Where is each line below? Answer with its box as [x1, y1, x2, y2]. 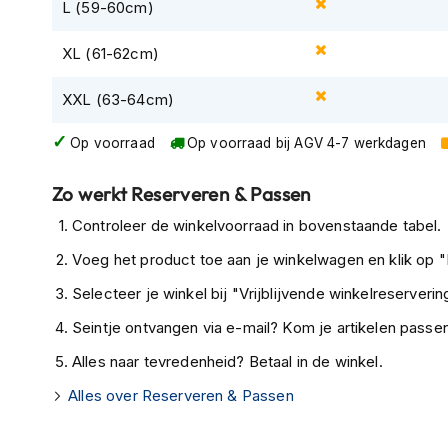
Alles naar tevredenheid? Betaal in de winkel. [72, 352, 383, 372]
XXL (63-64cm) [62, 90, 174, 110]
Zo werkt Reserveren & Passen [52, 182, 311, 207]
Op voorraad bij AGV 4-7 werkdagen [186, 135, 426, 152]
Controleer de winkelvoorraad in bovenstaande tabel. [72, 216, 442, 236]
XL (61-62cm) [62, 44, 159, 64]
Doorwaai [23, 211, 98, 230]
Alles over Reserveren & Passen [68, 386, 294, 406]
